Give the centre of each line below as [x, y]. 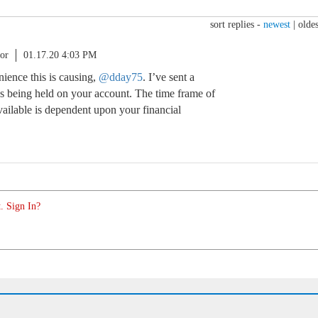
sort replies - [237, 24]
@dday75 [121, 77]
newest [277, 24]
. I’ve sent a [169, 77]
